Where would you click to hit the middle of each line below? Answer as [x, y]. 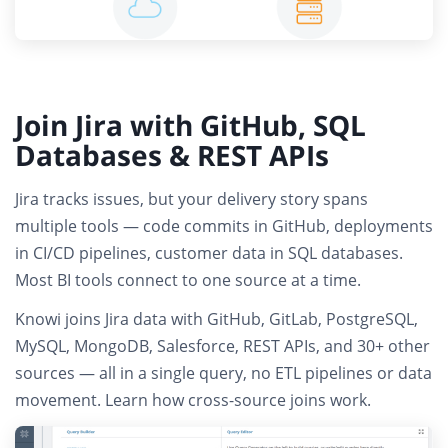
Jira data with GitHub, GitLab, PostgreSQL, [261, 319]
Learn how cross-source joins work [236, 400]
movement [56, 400]
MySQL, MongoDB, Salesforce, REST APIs [165, 346]
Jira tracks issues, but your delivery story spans [191, 199]
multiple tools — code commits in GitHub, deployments [224, 226]
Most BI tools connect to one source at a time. [188, 280]
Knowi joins [60, 319]
